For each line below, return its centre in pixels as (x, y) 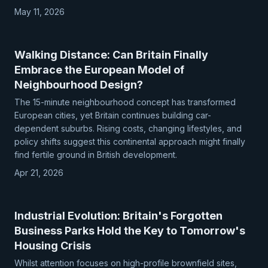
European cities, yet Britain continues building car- (113, 115)
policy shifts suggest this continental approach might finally (130, 141)
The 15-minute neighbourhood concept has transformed (125, 102)
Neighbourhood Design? (79, 85)
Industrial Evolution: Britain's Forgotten (118, 216)
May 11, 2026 (39, 12)
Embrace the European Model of (99, 70)
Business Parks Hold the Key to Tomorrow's (130, 231)
